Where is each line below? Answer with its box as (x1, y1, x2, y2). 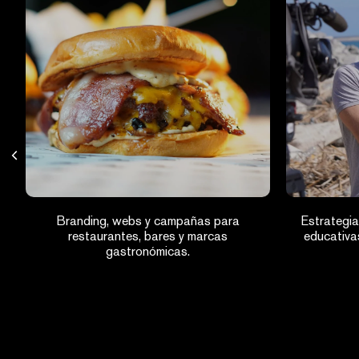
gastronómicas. (106, 244, 190, 259)
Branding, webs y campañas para (56, 213, 240, 228)
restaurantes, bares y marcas (68, 228, 228, 244)
